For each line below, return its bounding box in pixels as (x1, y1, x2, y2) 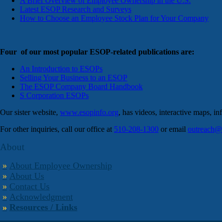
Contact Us (9, 181, 50, 192)
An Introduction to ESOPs (20, 64, 103, 73)
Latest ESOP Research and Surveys (20, 5, 131, 14)
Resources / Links (9, 202, 77, 213)
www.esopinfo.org (60, 108, 118, 117)
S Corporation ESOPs (20, 91, 89, 100)
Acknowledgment (9, 192, 73, 202)
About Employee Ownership (9, 161, 112, 171)
